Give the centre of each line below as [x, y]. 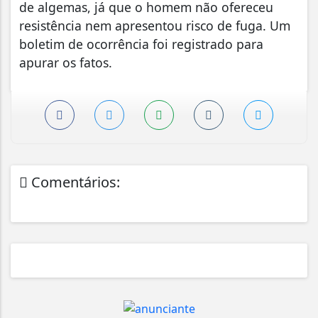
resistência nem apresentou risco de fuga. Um [155, 26]
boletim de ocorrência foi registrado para [141, 44]
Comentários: [74, 182]
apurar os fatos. [66, 63]
